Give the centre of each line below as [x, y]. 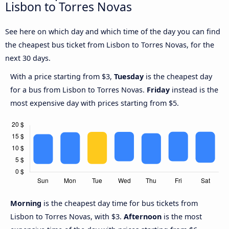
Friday [158, 90]
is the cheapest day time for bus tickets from [121, 203]
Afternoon [143, 217]
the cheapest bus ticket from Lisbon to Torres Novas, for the [110, 45]
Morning [27, 203]
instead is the [194, 90]
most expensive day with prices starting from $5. [95, 103]
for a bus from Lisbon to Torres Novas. [78, 90]
